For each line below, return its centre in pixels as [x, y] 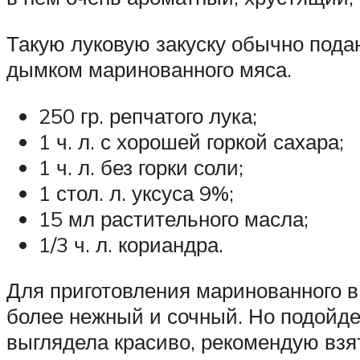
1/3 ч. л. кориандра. [131, 244]
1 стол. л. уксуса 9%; [136, 192]
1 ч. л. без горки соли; [141, 167]
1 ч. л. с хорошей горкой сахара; [191, 141]
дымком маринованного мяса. [149, 69]
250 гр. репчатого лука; [148, 115]
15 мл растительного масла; [174, 218]
